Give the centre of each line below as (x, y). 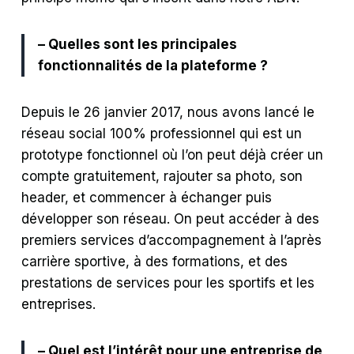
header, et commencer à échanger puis (147, 198)
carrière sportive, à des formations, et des (155, 262)
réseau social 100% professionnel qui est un (162, 134)
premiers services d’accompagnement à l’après (172, 241)
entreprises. (59, 305)
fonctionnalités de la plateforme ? (153, 66)
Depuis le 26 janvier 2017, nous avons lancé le (168, 113)
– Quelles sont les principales (138, 45)
